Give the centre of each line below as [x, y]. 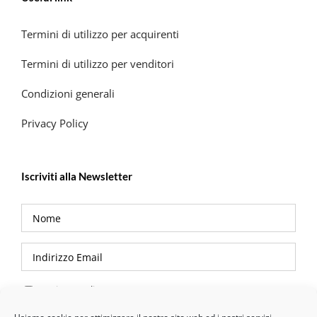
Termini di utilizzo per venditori [98, 64]
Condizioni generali [68, 94]
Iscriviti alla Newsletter [77, 177]
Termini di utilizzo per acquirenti [100, 34]
